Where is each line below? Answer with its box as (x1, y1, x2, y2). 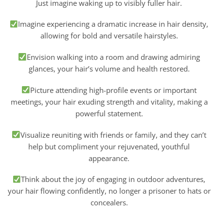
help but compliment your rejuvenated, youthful (28, 141, 190, 151)
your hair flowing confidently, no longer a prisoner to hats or (7, 186, 211, 196)
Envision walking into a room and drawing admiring (26, 52, 200, 62)
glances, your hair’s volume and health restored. (28, 64, 190, 74)
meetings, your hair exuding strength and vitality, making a (10, 96, 208, 107)
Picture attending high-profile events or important (30, 85, 197, 95)
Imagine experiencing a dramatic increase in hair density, (18, 19, 209, 29)
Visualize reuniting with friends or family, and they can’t (20, 129, 206, 140)
